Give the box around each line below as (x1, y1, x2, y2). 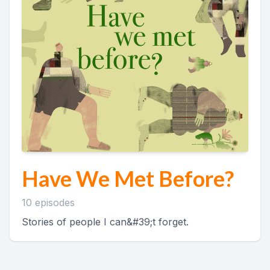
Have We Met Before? (22, 165, 234, 192)
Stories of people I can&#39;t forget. (22, 216, 189, 228)
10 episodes (22, 196, 75, 209)
